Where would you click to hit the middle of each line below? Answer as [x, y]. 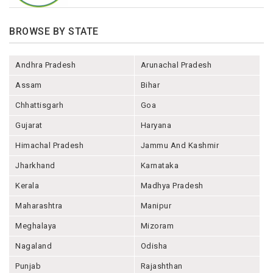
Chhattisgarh [39, 105]
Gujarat [29, 126]
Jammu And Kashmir [180, 146]
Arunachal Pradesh [176, 65]
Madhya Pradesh [172, 186]
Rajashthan [161, 266]
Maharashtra [39, 206]
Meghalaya [36, 226]
